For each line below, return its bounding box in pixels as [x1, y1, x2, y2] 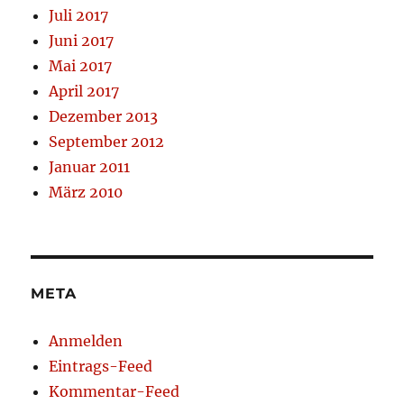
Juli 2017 [49, 6, 109, 25]
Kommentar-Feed [49, 382, 180, 401]
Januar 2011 [49, 158, 131, 177]
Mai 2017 [49, 57, 113, 76]
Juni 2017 [49, 32, 115, 50]
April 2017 [49, 82, 120, 101]
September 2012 [49, 133, 165, 151]
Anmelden [49, 332, 124, 351]
